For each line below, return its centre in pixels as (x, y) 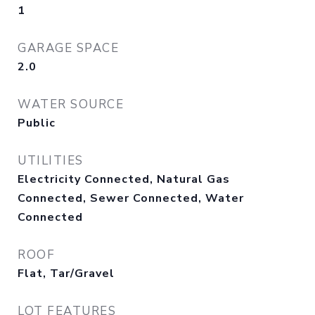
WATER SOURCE (71, 104)
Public (37, 123)
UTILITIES (51, 161)
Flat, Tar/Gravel (66, 274)
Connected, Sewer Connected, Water (131, 198)
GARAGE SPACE (68, 48)
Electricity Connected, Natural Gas (124, 179)
